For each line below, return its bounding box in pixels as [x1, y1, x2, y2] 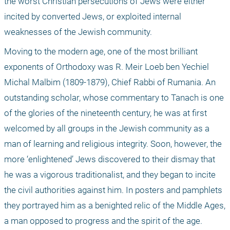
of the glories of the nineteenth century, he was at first [4, 108, 207, 119]
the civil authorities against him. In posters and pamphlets [4, 185, 222, 196]
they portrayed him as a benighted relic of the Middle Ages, [4, 200, 225, 211]
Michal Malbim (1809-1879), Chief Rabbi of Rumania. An [4, 77, 216, 88]
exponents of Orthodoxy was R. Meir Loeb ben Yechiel [4, 62, 209, 72]
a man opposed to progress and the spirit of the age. [4, 216, 202, 226]
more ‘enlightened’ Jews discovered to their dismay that [4, 154, 215, 165]
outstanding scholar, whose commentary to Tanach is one [4, 92, 224, 103]
